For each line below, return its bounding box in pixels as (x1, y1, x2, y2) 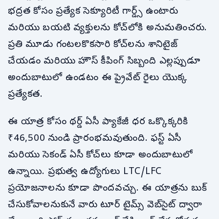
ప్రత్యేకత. (8, 88, 43, 102)
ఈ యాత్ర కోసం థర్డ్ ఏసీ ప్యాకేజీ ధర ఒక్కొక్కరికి (8, 115, 188, 129)
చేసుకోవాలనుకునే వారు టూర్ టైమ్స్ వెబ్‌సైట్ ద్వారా (8, 198, 203, 212)
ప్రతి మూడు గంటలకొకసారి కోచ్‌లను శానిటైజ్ (8, 39, 178, 52)
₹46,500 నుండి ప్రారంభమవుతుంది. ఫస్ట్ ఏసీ (8, 132, 182, 145)
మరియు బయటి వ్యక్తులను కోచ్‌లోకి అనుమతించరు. (8, 22, 208, 35)
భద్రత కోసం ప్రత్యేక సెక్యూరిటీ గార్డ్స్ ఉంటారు (8, 5, 178, 19)
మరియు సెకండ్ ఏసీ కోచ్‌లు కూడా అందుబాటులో (8, 149, 193, 162)
